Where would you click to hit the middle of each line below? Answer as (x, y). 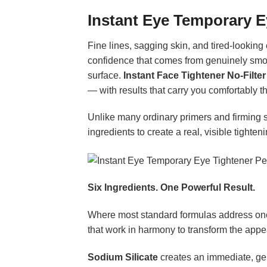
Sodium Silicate (123, 257)
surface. (105, 75)
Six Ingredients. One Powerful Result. (171, 188)
